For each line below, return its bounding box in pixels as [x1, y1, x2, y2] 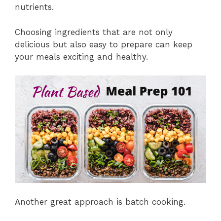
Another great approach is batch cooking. [15, 196, 185, 207]
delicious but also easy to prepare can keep [15, 39, 192, 49]
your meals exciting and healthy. [15, 51, 148, 62]
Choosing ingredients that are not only [15, 27, 173, 37]
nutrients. [15, 2, 54, 12]
